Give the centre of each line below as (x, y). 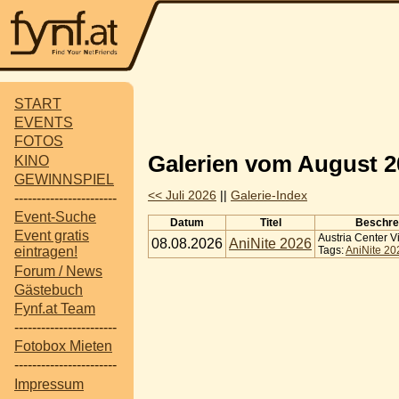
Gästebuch (49, 289)
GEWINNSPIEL (64, 179)
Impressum (49, 384)
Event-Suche (55, 217)
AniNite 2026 (270, 243)
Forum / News (58, 271)
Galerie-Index (269, 196)
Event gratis (52, 236)
